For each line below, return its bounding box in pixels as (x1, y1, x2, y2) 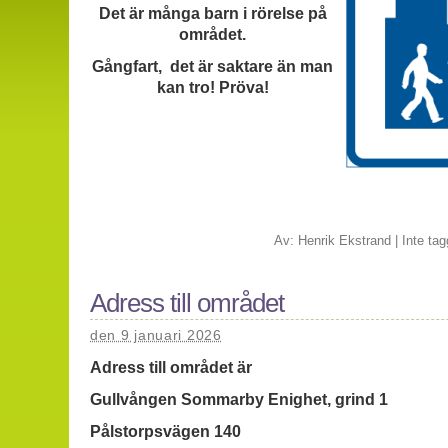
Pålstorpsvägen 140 (90, 423, 241, 441)
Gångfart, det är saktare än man (92, 57, 333, 75)
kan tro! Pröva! (156, 78, 269, 96)
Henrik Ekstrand (297, 232, 391, 248)
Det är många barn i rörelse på (98, 4, 327, 22)
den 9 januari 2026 (90, 326, 222, 343)
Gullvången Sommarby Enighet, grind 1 (90, 390, 388, 408)
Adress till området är (90, 358, 252, 376)
